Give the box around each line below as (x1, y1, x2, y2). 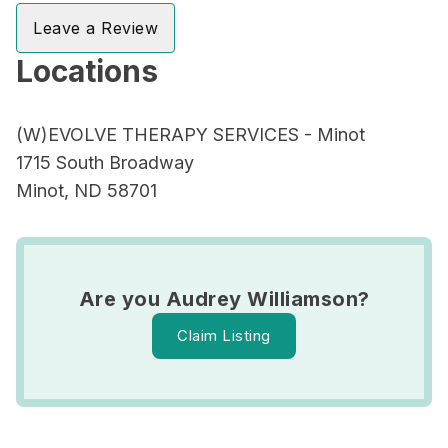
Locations (16, 53, 158, 89)
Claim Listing (177, 326, 271, 345)
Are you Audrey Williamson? (78, 287, 370, 311)
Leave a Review (33, 18, 158, 38)
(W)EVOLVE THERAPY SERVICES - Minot (16, 124, 365, 145)
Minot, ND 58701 (16, 180, 157, 201)
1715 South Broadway (16, 152, 194, 173)
